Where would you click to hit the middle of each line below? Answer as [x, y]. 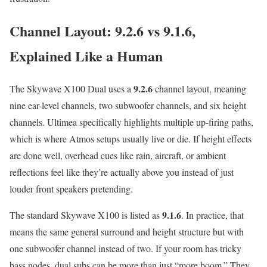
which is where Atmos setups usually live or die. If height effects [131, 139]
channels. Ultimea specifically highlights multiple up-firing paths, [131, 122]
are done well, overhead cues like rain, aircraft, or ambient [118, 156]
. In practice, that [212, 215]
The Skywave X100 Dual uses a [72, 89]
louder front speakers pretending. [71, 189]
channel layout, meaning [199, 89]
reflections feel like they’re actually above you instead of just [122, 172]
